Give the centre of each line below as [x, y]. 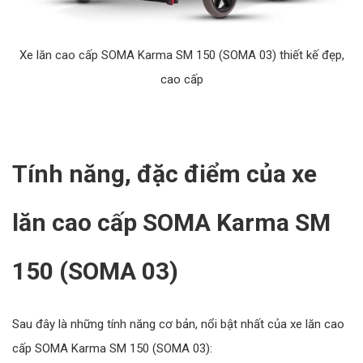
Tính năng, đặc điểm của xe [164, 174]
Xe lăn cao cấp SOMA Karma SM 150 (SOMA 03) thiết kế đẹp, [181, 56]
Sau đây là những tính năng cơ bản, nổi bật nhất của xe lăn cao [178, 325]
